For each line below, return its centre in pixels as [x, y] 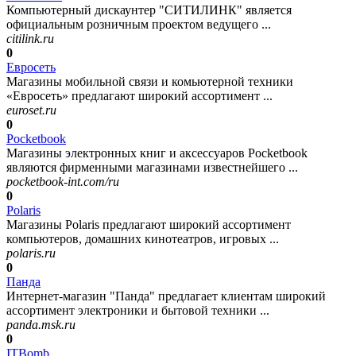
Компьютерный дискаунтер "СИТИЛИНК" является [149, 10]
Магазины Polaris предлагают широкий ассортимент [149, 225]
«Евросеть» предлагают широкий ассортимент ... [139, 96]
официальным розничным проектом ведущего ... [139, 25]
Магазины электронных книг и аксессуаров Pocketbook [157, 153]
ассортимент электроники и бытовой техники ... [138, 311]
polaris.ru [31, 253]
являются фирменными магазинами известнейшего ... [152, 168]
